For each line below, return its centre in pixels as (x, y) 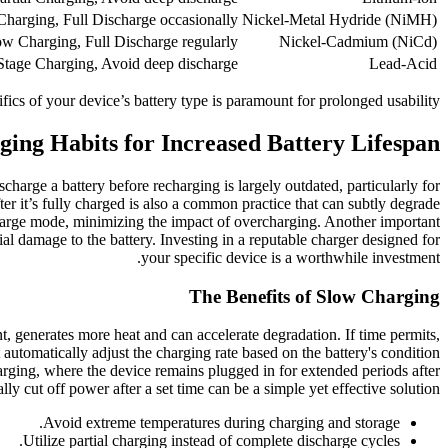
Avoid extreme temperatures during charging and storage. (221, 423)
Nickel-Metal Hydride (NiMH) (339, 19)
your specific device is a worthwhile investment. (290, 257)
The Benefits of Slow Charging (314, 296)
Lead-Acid (403, 63)
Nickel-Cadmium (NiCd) (358, 41)
